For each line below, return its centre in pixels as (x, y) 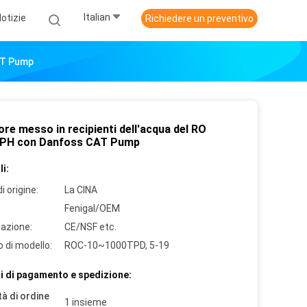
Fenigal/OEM (92, 208)
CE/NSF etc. (90, 227)
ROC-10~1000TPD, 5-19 (117, 245)
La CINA (81, 190)
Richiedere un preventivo (199, 19)
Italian (97, 17)
